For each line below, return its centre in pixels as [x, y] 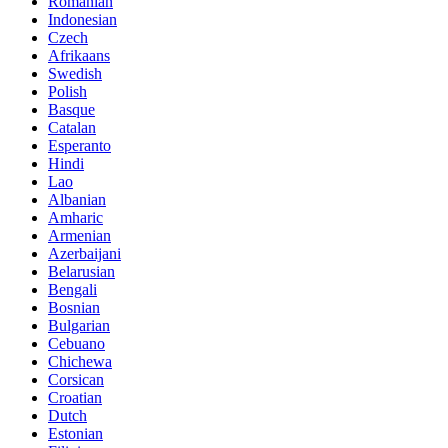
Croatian [75, 397]
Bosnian [74, 307]
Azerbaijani [84, 253]
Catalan [72, 127]
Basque [71, 109]
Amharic [75, 217]
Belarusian [81, 271]
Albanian [77, 199]
